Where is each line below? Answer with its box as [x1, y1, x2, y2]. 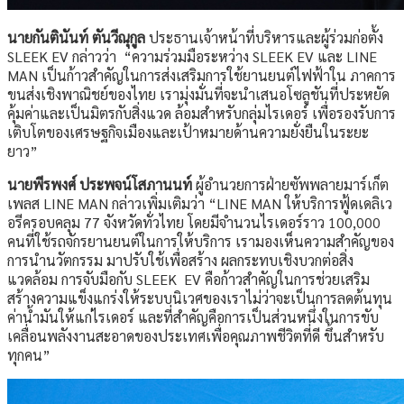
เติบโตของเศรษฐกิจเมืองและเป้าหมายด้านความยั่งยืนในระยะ [7, 123, 369, 142]
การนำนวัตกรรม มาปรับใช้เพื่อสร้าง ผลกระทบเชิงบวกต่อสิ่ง [7, 251, 353, 271]
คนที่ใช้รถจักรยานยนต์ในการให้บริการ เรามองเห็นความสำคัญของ [7, 232, 394, 252]
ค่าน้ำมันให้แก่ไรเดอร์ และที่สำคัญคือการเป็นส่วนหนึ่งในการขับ [7, 308, 379, 327]
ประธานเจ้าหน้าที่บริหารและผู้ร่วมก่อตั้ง [145, 28, 383, 48]
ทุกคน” [7, 345, 50, 365]
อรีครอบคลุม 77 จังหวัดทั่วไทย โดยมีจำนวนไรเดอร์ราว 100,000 [7, 213, 381, 233]
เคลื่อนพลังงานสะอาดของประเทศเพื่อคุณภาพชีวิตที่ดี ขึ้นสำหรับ [7, 326, 384, 346]
